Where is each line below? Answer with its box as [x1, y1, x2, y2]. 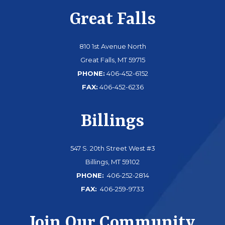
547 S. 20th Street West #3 [70, 144, 155, 152]
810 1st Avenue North [79, 42, 146, 51]
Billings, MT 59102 [85, 157, 140, 166]
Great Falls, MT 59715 [80, 56, 145, 64]
